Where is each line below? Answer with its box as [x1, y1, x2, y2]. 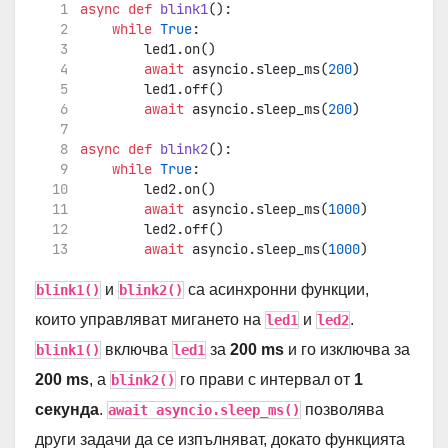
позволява [301, 400, 384, 418]
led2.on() [79, 179, 216, 198]
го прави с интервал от [176, 370, 354, 388]
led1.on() [79, 39, 216, 58]
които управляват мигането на [35, 310, 265, 328]
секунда [35, 400, 99, 418]
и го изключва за [284, 340, 410, 358]
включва [101, 340, 172, 358]
